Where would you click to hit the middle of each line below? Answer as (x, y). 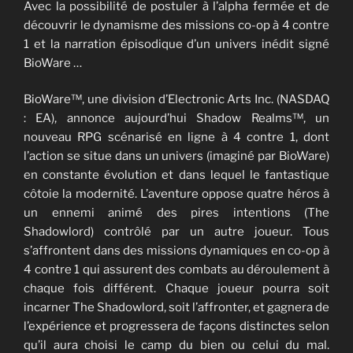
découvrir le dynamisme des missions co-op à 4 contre (176, 25)
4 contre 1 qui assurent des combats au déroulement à (176, 270)
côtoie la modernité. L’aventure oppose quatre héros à (176, 194)
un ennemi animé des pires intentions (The (176, 213)
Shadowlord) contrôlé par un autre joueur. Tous (176, 232)
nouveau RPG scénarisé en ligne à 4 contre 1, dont (176, 137)
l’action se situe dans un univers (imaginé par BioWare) (176, 156)
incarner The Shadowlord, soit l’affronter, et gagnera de (176, 308)
